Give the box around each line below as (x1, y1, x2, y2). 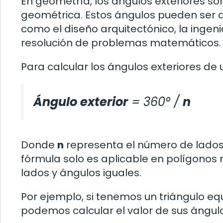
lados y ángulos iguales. (21, 166, 141, 180)
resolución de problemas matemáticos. (21, 36, 221, 50)
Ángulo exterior (33, 94, 128, 111)
